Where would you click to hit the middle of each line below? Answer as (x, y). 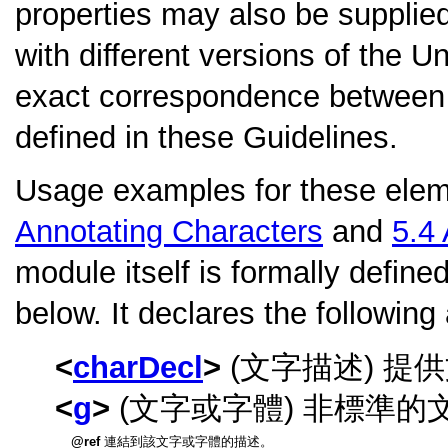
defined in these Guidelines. (206, 137)
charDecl (138, 368)
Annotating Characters (169, 232)
